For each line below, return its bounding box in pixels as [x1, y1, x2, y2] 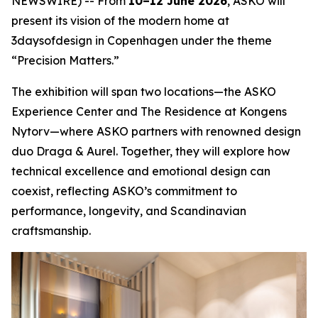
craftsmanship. [11, 224, 91, 238]
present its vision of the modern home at [11, 13, 229, 28]
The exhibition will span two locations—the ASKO [11, 84, 276, 99]
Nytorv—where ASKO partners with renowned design [11, 124, 301, 138]
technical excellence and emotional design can [11, 164, 270, 178]
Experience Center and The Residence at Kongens [11, 104, 287, 119]
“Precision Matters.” [11, 53, 119, 67]
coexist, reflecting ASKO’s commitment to [11, 184, 237, 198]
